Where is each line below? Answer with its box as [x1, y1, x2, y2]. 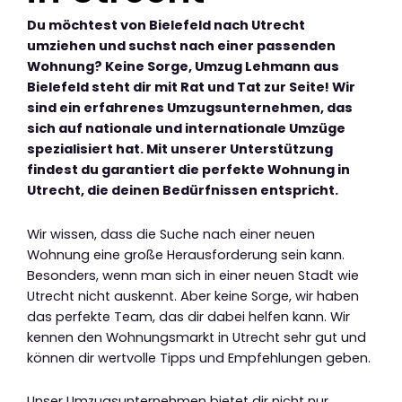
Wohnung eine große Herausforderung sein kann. [27, 245, 345, 264]
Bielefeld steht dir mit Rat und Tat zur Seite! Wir [27, 78, 355, 97]
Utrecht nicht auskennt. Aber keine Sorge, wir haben [27, 286, 359, 305]
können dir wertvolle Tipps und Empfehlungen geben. [27, 348, 371, 367]
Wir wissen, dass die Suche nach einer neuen [27, 224, 315, 243]
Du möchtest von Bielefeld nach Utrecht [27, 16, 305, 35]
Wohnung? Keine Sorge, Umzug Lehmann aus [27, 57, 339, 76]
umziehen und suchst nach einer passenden [27, 37, 336, 56]
